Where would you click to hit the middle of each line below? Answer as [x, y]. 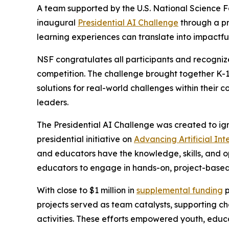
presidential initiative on [85, 139]
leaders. [53, 102]
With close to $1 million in [87, 190]
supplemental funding [180, 190]
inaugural [57, 22]
